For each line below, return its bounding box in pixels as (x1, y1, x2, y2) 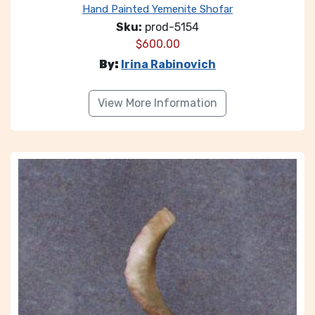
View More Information (98, 96, 217, 110)
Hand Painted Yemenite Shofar (82, 3, 233, 15)
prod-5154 (142, 20, 199, 34)
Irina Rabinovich (121, 58, 216, 71)
